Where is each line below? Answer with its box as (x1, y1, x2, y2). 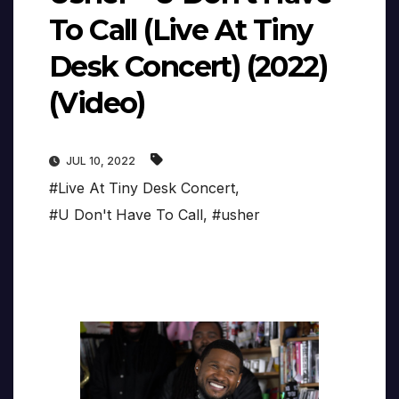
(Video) (49, 85, 145, 121)
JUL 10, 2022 (63, 154, 138, 168)
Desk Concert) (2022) (49, 49, 327, 85)
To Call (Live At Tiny (49, 12, 313, 48)
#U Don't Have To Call (49, 206, 203, 224)
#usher (212, 206, 260, 224)
